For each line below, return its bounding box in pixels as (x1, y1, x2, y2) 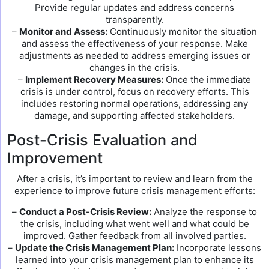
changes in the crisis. (89, 62, 180, 73)
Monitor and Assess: (19, 26, 107, 37)
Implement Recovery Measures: (25, 74, 163, 85)
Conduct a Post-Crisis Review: (19, 206, 151, 217)
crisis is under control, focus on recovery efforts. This (20, 86, 249, 97)
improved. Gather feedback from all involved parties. (23, 230, 246, 241)
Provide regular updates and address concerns (35, 2, 234, 13)
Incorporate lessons (174, 242, 261, 253)
